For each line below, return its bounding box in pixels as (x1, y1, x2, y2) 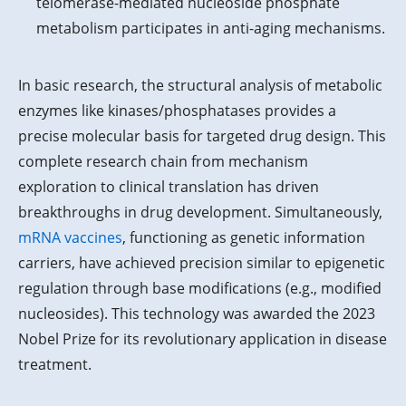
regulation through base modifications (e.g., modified (18, 278, 382, 299)
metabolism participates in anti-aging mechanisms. (36, 18, 385, 39)
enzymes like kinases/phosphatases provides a (18, 101, 336, 121)
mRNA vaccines (18, 227, 122, 248)
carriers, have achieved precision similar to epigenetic (18, 253, 385, 274)
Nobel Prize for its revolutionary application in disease (18, 329, 387, 350)
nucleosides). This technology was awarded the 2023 (18, 304, 375, 324)
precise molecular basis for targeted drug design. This (18, 126, 386, 147)
